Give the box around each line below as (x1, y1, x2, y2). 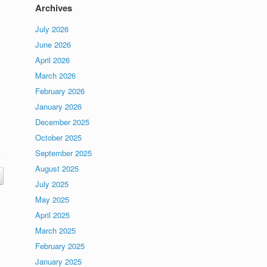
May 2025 (35, 194, 70, 205)
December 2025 (35, 116, 90, 128)
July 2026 (35, 23, 69, 35)
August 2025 (35, 163, 79, 174)
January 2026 (35, 101, 82, 112)
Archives (35, 1, 73, 14)
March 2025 (35, 225, 76, 236)
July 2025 (35, 178, 69, 190)
